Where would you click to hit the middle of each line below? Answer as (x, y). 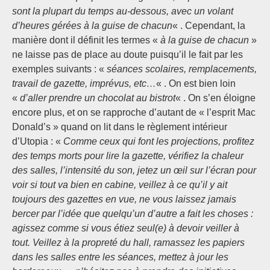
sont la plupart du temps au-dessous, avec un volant (123, 11)
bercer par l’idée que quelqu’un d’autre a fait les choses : (133, 214)
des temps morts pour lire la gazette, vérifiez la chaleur (128, 156)
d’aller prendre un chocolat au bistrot (98, 98)
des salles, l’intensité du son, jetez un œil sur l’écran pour (134, 170)
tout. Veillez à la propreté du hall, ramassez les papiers (128, 243)
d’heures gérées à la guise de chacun (92, 26)
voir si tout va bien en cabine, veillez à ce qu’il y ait (120, 185)
